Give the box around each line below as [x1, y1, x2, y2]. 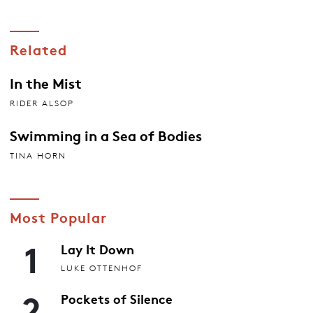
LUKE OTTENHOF [61, 262, 143, 273]
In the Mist [9, 73, 82, 93]
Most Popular [9, 206, 107, 226]
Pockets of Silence [61, 289, 173, 307]
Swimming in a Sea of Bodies [9, 125, 202, 145]
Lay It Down [61, 239, 134, 258]
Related [9, 39, 67, 59]
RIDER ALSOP [9, 98, 74, 109]
